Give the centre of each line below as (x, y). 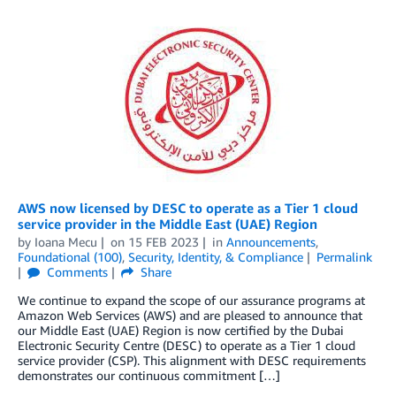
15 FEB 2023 (163, 242)
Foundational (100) (70, 257)
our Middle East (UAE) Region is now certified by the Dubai (181, 331)
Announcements (270, 242)
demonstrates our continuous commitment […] (149, 376)
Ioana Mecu (66, 242)
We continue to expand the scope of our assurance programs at (191, 301)
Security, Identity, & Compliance (216, 257)
